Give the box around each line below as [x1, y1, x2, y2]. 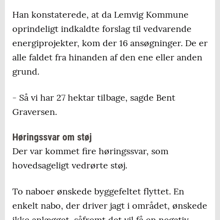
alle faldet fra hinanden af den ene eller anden [12, 52, 202, 63]
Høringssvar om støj [12, 131, 92, 143]
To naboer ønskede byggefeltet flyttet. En [12, 186, 184, 197]
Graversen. [12, 106, 57, 118]
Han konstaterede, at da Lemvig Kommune [12, 9, 189, 21]
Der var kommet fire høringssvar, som [12, 145, 168, 157]
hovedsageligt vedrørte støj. [12, 160, 127, 171]
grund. [12, 66, 39, 78]
